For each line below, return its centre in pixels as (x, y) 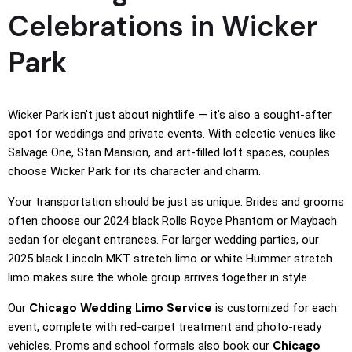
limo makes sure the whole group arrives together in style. (159, 277)
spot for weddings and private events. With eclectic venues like (172, 134)
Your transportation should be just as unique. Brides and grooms (176, 202)
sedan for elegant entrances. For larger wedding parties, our (163, 240)
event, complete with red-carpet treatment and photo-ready (165, 327)
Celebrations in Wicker (163, 26)
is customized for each (275, 308)
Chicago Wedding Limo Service (121, 308)
